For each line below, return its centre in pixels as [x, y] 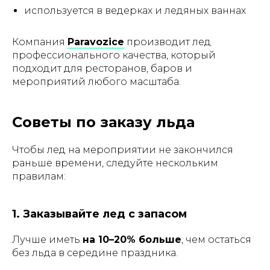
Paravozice [96, 42]
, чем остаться [216, 240]
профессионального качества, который [114, 55]
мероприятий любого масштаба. [96, 82]
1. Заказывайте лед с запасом [99, 214]
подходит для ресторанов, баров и [102, 68]
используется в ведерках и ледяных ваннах [135, 11]
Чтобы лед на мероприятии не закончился [123, 150]
